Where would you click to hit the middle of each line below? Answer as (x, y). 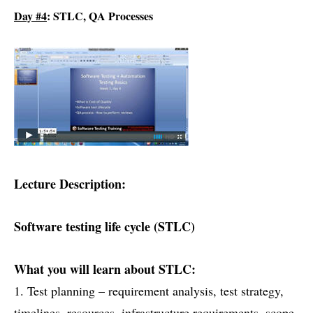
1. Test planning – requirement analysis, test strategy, (149, 291)
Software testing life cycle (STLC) (104, 227)
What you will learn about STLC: (105, 269)
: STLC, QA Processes (100, 16)
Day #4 (30, 16)
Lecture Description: (70, 184)
